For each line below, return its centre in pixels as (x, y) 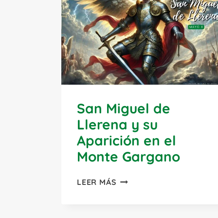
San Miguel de (124, 108)
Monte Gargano (128, 156)
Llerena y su (117, 124)
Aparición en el (127, 140)
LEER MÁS (97, 182)
